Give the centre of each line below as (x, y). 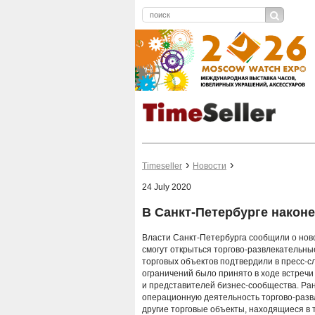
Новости (210, 166)
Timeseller (162, 166)
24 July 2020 (167, 187)
